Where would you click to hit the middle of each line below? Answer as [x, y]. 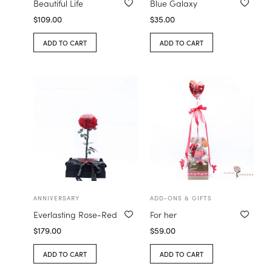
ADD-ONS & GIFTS [181, 198]
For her [163, 214]
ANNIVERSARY [56, 198]
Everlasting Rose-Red [75, 214]
